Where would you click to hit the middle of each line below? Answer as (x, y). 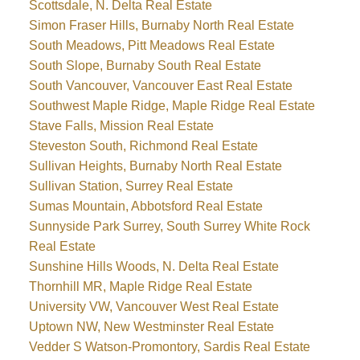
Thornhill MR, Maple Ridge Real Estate (140, 287)
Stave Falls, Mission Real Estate (121, 126)
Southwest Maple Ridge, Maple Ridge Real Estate (172, 106)
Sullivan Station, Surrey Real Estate (131, 186)
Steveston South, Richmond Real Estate (143, 146)
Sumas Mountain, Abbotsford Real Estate (145, 207)
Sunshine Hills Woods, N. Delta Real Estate (153, 267)
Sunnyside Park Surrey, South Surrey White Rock (169, 227)
